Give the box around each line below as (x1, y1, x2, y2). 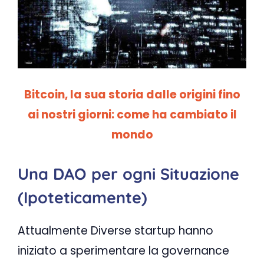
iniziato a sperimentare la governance (18, 242, 229, 259)
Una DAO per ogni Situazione (18, 163, 239, 184)
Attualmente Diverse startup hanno (18, 222, 213, 239)
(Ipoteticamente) (18, 187, 147, 207)
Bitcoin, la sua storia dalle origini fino (24, 87, 240, 103)
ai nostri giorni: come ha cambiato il (27, 107, 237, 123)
